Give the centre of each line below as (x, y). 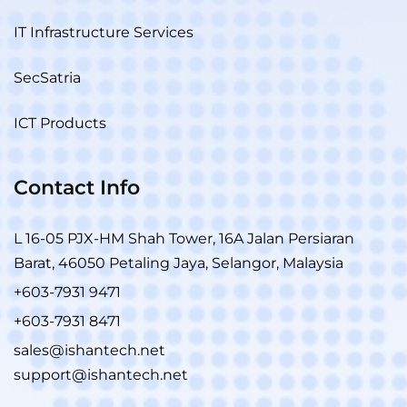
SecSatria (47, 77)
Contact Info (77, 187)
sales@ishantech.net (89, 350)
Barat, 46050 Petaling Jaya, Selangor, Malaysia (179, 263)
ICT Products (60, 123)
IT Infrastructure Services (104, 32)
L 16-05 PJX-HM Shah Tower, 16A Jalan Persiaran (184, 238)
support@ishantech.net (101, 374)
